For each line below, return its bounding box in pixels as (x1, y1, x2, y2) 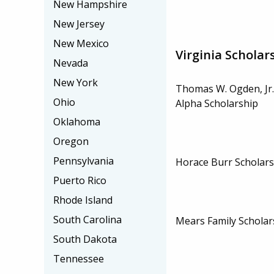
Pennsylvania (53, 154, 114, 168)
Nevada (53, 56, 88, 70)
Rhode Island (53, 193, 113, 207)
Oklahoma (53, 115, 100, 128)
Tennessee (53, 252, 104, 265)
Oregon (53, 135, 89, 148)
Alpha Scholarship (176, 96, 258, 110)
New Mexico (53, 37, 109, 50)
